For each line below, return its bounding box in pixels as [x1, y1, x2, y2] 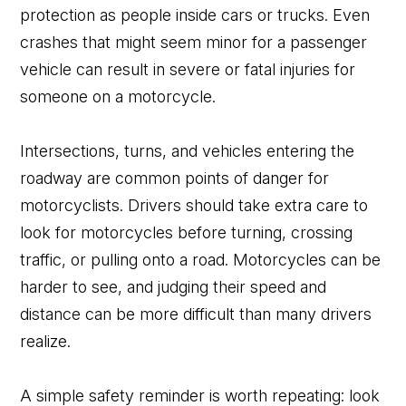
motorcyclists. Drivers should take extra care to [20, 195, 369, 215]
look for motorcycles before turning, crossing [20, 222, 353, 242]
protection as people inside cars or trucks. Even [20, 5, 371, 24]
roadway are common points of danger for [20, 168, 330, 188]
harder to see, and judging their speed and [20, 276, 327, 296]
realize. [20, 331, 72, 351]
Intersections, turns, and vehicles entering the [20, 140, 355, 160]
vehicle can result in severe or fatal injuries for [20, 59, 356, 79]
